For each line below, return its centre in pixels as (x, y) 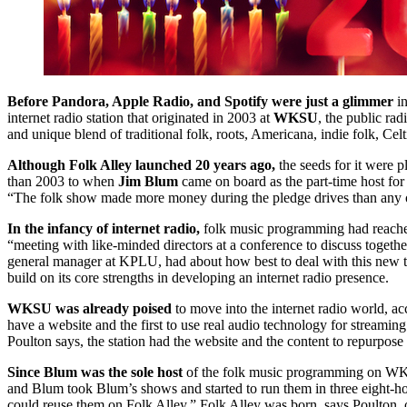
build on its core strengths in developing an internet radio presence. (198, 278)
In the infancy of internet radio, (104, 229)
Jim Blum (148, 182)
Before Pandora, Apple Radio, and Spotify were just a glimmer (200, 102)
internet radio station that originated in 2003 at (140, 118)
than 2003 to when (63, 182)
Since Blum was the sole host (95, 372)
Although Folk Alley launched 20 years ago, (141, 165)
